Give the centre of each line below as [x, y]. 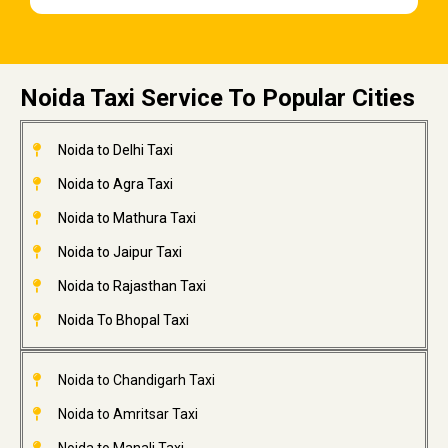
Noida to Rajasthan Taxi [131, 286]
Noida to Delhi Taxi [115, 150]
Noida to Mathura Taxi [126, 218]
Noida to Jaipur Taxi [119, 252]
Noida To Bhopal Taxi [123, 320]
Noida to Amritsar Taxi [127, 414]
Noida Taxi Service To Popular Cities [217, 98]
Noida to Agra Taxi [115, 184]
